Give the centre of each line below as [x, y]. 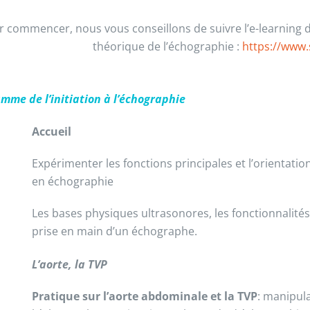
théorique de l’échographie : [167, 46]
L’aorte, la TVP [69, 264]
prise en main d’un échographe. [114, 231]
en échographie [72, 181]
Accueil [51, 131]
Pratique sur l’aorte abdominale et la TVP [144, 296]
